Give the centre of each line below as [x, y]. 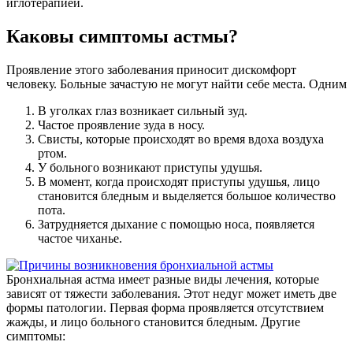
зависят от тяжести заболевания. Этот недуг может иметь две [171, 293]
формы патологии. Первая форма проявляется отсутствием [165, 307]
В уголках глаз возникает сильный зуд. [143, 110]
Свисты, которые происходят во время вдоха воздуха [181, 139]
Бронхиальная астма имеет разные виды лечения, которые [163, 279]
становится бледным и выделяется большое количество [187, 195]
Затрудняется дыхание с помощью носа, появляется [176, 224]
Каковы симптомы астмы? [122, 36]
